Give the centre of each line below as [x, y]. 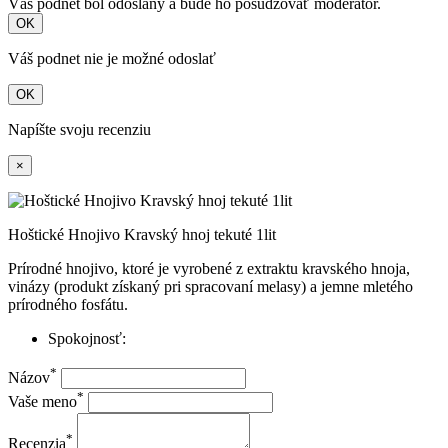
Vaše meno [42, 402]
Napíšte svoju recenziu [79, 130]
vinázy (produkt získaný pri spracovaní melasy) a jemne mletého [210, 287]
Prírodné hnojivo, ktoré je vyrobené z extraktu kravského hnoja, [209, 269]
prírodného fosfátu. [68, 305]
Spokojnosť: [87, 339]
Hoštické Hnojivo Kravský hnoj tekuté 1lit [142, 235]
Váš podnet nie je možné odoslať [112, 59]
